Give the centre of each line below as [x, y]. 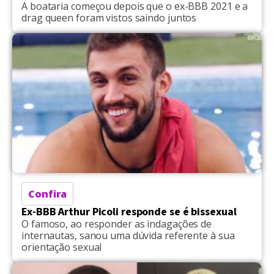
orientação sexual [62, 247]
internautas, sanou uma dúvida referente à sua [128, 236]
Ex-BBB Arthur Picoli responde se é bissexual [129, 212]
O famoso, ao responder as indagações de [117, 224]
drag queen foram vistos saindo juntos [109, 17]
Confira [48, 194]
